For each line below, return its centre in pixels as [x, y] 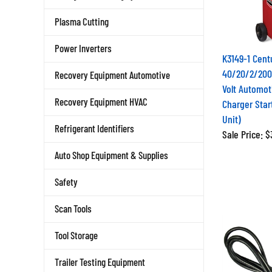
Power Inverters [83, 48]
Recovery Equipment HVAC [101, 101]
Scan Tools [73, 208]
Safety [66, 182]
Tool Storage [76, 235]
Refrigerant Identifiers [94, 128]
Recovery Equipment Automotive [112, 75]
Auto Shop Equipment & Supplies [111, 155]
